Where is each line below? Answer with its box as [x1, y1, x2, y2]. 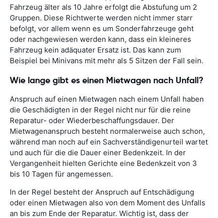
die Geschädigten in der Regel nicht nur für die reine [10, 105, 191, 114]
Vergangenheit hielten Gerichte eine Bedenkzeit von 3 [10, 159, 197, 168]
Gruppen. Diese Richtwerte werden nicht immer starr [10, 13, 193, 23]
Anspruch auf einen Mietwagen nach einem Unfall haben [10, 94, 204, 104]
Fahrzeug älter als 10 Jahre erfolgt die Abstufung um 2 [10, 2, 197, 12]
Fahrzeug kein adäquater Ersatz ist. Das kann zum [10, 45, 181, 55]
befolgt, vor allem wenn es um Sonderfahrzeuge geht [10, 24, 194, 34]
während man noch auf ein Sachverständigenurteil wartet [10, 137, 208, 146]
